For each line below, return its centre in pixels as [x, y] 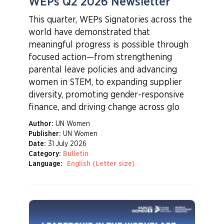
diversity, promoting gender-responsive [106, 95]
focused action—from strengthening [100, 57]
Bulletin [75, 154]
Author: [40, 124]
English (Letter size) [100, 164]
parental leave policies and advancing [102, 70]
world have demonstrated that [89, 32]
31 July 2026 [67, 144]
